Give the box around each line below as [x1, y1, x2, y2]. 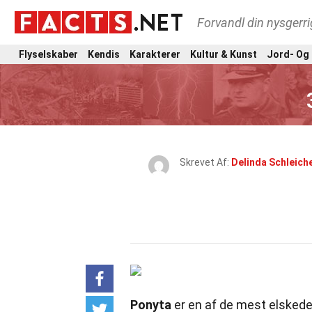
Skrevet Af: [180, 157, 231, 168]
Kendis [88, 48, 120, 60]
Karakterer [130, 48, 180, 60]
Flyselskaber [19, 48, 78, 60]
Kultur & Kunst [190, 48, 257, 60]
